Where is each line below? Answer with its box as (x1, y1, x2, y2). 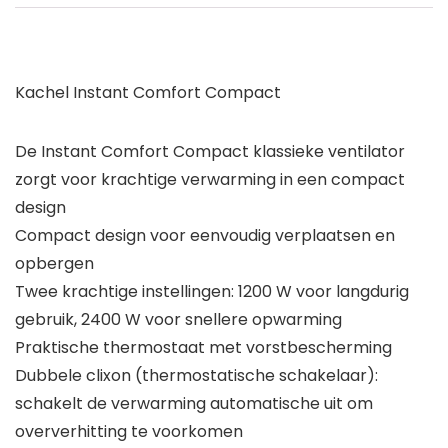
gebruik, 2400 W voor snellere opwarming (15, 308, 342, 332)
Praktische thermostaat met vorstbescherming (15, 336, 392, 360)
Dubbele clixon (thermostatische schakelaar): (15, 364, 378, 388)
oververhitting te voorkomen (15, 420, 243, 444)
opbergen (15, 252, 94, 276)
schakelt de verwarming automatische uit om (15, 392, 373, 416)
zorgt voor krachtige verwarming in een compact (15, 168, 405, 192)
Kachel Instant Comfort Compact (15, 81, 281, 105)
